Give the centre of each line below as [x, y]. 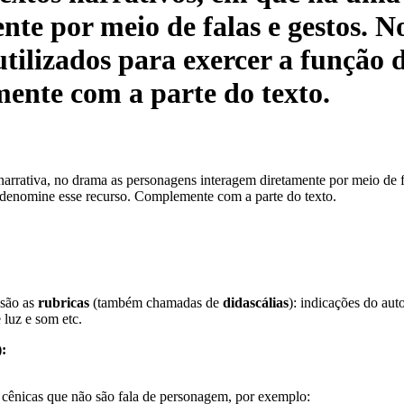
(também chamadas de [156, 303]
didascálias [256, 303]
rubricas [64, 303]
